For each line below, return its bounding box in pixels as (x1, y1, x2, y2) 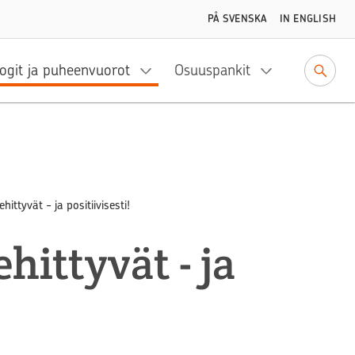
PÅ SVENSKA (208, 13, 267, 25)
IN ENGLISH (279, 13, 336, 25)
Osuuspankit (174, 61, 250, 79)
